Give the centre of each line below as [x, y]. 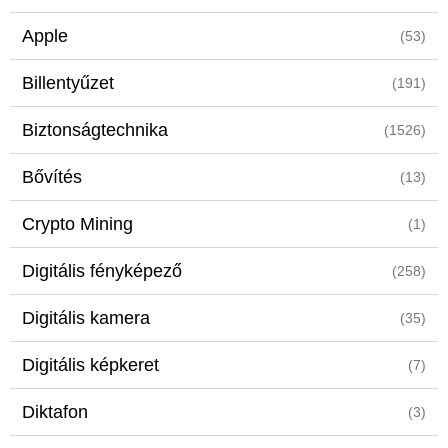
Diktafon [55, 412]
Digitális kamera [86, 318]
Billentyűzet [68, 83]
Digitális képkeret [90, 365]
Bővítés [52, 177]
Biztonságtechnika [95, 130]
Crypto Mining [77, 224]
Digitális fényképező [102, 271]
